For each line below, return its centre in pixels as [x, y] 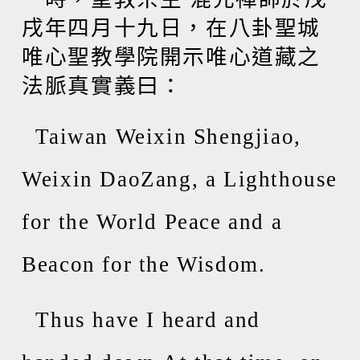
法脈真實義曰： [102, 86]
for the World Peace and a [152, 222]
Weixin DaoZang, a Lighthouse [180, 179]
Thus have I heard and [141, 320]
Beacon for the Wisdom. [144, 264]
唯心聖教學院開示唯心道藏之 [172, 57]
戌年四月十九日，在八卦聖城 [172, 28]
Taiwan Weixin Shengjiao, [162, 137]
